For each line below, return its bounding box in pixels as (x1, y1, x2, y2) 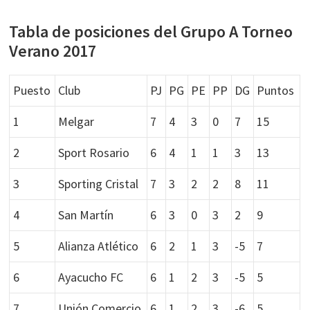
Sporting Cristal (58, 176, 139, 192)
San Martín (58, 207, 114, 223)
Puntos (257, 82, 295, 98)
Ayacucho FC (58, 269, 124, 285)
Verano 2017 (9, 40, 97, 62)
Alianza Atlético (58, 238, 139, 254)
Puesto (13, 82, 51, 98)
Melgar (58, 113, 95, 129)
